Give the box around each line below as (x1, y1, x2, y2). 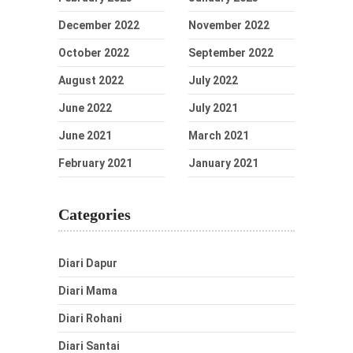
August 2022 (58, 73, 124, 87)
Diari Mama (58, 284, 117, 297)
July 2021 (188, 101, 238, 114)
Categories (58, 205, 131, 223)
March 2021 (188, 128, 249, 142)
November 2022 (188, 18, 269, 32)
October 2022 (58, 46, 129, 59)
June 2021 (58, 128, 112, 142)
